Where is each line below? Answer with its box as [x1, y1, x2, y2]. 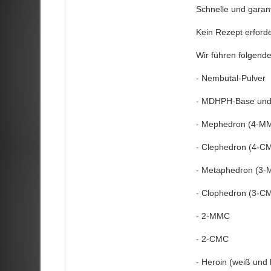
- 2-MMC [195, 211, 230, 221]
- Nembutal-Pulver [195, 73, 266, 83]
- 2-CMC [195, 233, 229, 244]
